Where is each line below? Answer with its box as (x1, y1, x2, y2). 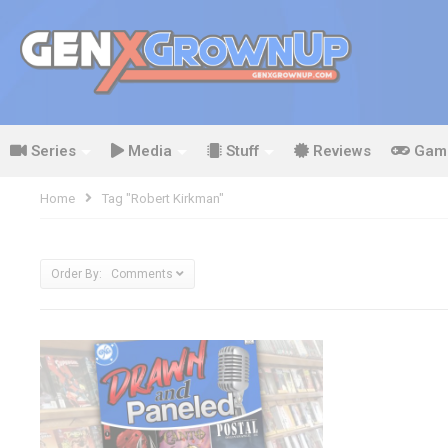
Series (27, 141, 76, 160)
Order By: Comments (51, 266, 173, 281)
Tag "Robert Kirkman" (102, 190, 224, 206)
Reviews (309, 141, 371, 160)
